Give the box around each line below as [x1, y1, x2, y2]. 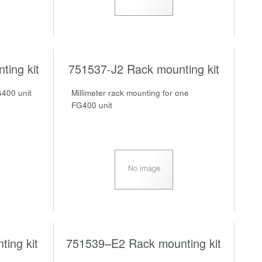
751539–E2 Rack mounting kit [66, 234, 222, 251]
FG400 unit [71, 99, 112, 111]
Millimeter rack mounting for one [71, 87, 189, 99]
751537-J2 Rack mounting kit [68, 60, 219, 78]
